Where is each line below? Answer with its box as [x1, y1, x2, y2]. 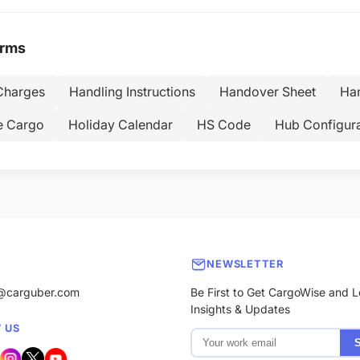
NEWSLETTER [207, 258, 284, 270]
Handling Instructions [69, 84, 195, 100]
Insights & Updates [190, 301, 291, 316]
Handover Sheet [219, 84, 316, 100]
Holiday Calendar [68, 117, 173, 133]
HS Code [197, 117, 251, 133]
